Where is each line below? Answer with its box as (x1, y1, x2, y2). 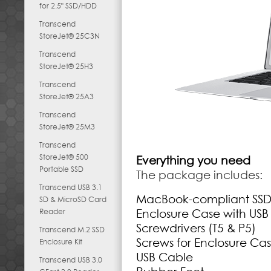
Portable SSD (39, 165, 83, 174)
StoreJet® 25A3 (39, 92, 94, 101)
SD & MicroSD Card (39, 195, 106, 204)
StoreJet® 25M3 (39, 122, 95, 131)
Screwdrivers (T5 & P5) (136, 221, 256, 235)
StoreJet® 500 (39, 152, 88, 162)
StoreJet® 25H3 (39, 62, 93, 71)
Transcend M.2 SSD (39, 225, 105, 234)
